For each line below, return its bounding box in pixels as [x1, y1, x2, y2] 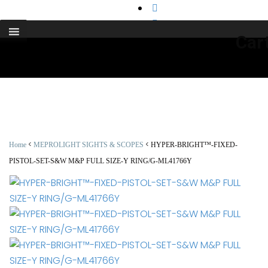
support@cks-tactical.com [12, 5, 140, 19]
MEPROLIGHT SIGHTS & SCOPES [33, 141, 144, 149]
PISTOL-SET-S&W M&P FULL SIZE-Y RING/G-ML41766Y [9, 157, 192, 165]
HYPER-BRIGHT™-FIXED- [151, 141, 237, 149]
